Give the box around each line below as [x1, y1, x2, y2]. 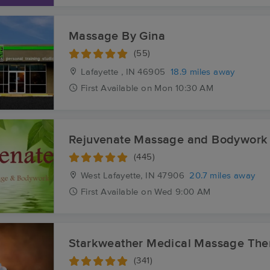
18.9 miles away [170, 67, 235, 77]
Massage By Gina [69, 30, 165, 42]
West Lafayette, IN [78, 171, 155, 180]
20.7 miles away [189, 171, 256, 180]
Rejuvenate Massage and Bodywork [69, 134, 268, 146]
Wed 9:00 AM [154, 187, 211, 196]
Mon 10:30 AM [154, 84, 214, 93]
